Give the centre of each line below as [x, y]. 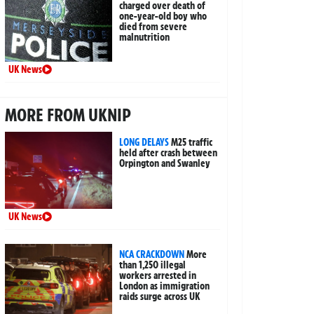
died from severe [153, 26]
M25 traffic [192, 142]
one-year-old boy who [163, 16]
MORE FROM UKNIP [68, 115]
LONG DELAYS [144, 142]
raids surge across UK [160, 296]
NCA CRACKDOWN [152, 254]
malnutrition [145, 37]
